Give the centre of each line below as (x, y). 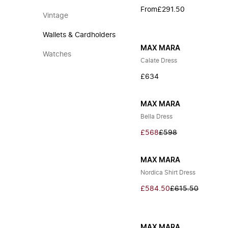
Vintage (55, 16)
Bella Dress (157, 117)
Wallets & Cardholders (79, 35)
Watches (57, 54)
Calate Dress (159, 61)
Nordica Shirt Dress (168, 173)
